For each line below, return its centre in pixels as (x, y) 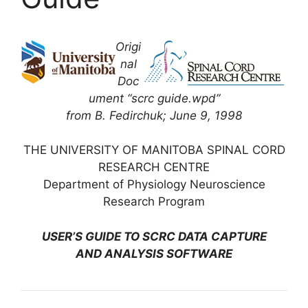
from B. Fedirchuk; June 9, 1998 (154, 115)
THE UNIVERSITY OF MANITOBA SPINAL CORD (154, 150)
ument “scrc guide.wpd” (154, 98)
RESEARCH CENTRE (154, 167)
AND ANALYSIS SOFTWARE (154, 253)
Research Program (154, 201)
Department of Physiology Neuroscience (154, 184)
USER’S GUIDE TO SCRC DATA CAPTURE (154, 236)
